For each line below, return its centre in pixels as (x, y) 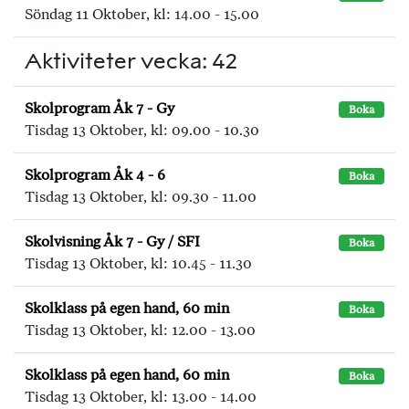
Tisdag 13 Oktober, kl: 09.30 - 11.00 (141, 197)
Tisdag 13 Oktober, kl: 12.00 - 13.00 (140, 330)
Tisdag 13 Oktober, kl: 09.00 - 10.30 (142, 130)
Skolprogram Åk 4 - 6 (95, 175)
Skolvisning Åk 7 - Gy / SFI (112, 241)
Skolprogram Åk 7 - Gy (100, 108)
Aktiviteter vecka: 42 (131, 61)
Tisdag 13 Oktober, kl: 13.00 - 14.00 (141, 397)
